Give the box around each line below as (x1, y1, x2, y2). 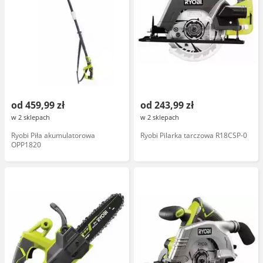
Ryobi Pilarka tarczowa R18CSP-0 (140, 130, 247, 140)
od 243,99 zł (140, 99, 194, 112)
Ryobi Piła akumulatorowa (11, 130, 95, 140)
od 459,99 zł (11, 99, 65, 112)
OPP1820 (11, 140, 41, 150)
